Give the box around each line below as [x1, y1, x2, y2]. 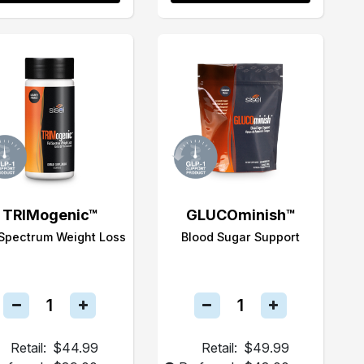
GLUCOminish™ [185, 206, 295, 223]
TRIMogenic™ [2, 206, 97, 223]
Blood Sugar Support [180, 230, 300, 244]
